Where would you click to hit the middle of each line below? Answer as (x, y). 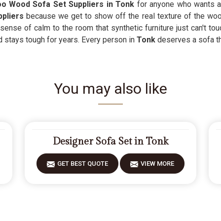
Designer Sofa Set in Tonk (110, 142)
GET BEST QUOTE (82, 164)
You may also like (110, 89)
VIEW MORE (157, 164)
